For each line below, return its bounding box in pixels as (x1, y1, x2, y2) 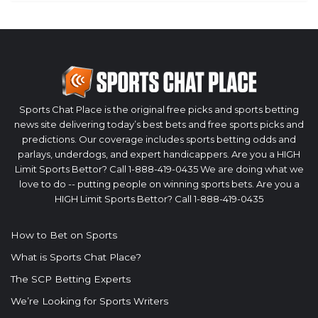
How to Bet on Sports (11, 229, 117, 241)
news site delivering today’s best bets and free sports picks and (14, 118, 304, 130)
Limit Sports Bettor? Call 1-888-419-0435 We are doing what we (14, 163, 304, 175)
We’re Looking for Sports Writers (11, 295, 168, 307)
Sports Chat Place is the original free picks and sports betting (19, 103, 299, 115)
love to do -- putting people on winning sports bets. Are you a (18, 177, 300, 190)
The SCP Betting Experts (11, 273, 131, 285)
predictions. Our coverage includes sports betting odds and (22, 133, 296, 145)
